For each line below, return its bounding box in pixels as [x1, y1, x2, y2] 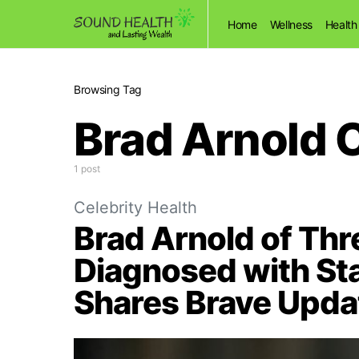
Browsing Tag [74, 83, 142, 96]
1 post [74, 163, 100, 175]
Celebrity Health [74, 198, 197, 217]
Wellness [269, 17, 313, 31]
